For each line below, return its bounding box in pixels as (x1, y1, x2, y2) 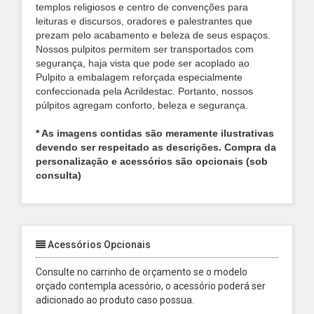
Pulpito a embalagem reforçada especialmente (36, 71, 243, 83)
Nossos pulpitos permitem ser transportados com (36, 43, 254, 55)
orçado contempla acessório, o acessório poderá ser (36, 280, 266, 292)
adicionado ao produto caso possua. (36, 294, 194, 306)
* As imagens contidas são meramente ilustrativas (36, 128, 274, 139)
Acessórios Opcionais (46, 239, 151, 250)
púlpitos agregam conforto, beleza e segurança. (36, 100, 248, 111)
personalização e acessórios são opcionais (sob (36, 156, 268, 167)
